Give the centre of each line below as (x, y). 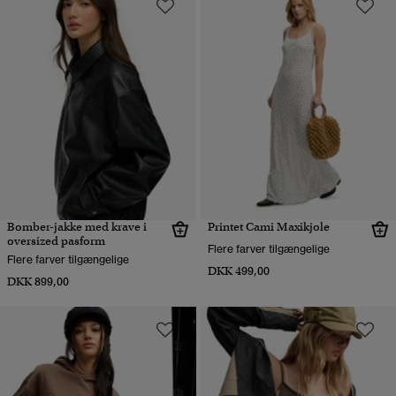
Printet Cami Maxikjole (268, 227)
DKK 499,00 (238, 271)
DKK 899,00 (38, 282)
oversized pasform (56, 241)
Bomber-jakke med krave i (77, 227)
